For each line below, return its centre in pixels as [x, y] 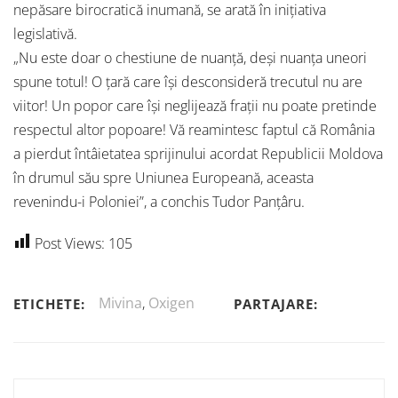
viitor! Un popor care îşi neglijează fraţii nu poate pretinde [195, 106]
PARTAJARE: [276, 303]
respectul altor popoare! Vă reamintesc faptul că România [194, 130]
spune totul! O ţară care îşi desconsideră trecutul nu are [188, 82]
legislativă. [45, 34]
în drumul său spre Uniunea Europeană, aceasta [163, 178]
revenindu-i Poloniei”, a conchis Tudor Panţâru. [159, 202]
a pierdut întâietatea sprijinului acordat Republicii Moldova [198, 154]
